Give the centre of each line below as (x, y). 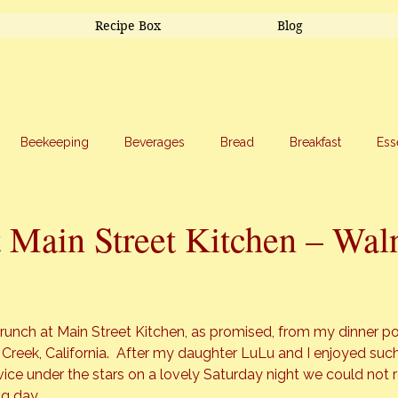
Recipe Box (127, 26)
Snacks (261, 213)
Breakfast (315, 142)
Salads (84, 213)
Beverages (155, 142)
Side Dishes (172, 213)
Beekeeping (55, 142)
